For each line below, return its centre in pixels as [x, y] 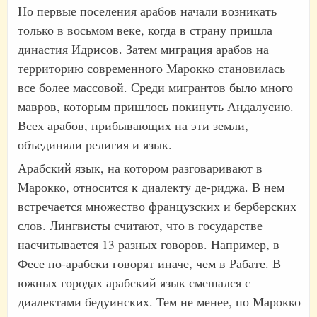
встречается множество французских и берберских [157, 206]
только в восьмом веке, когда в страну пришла [145, 30]
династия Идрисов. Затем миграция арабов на [143, 49]
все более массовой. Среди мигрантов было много [155, 87]
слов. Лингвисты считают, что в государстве [140, 225]
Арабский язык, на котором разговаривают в [140, 168]
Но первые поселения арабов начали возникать [147, 11]
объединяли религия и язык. [95, 145]
